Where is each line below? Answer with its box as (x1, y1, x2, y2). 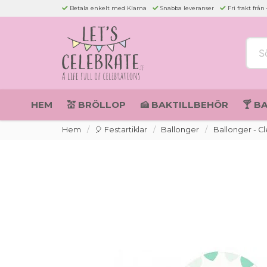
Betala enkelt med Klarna (70, 4, 147, 11)
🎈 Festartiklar (95, 125, 148, 134)
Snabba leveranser (160, 4, 214, 11)
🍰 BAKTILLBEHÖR (139, 99, 228, 110)
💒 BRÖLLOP (66, 99, 126, 110)
